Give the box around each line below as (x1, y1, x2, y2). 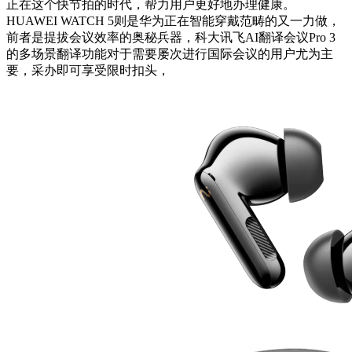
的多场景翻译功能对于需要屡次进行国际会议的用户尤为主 (6, 47, 333, 61)
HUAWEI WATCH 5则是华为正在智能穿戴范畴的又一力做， (6, 14, 340, 28)
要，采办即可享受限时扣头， (6, 64, 170, 78)
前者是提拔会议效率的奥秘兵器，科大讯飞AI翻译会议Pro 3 (6, 31, 335, 45)
